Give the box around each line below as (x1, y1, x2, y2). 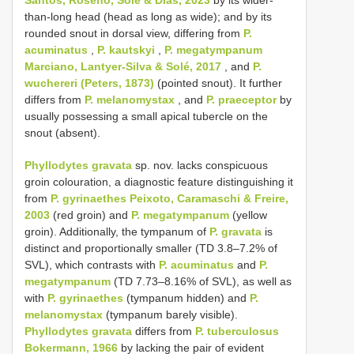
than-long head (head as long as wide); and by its (24, 9, 272, 23)
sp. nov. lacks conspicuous (132, 158, 268, 171)
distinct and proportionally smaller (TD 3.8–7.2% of (24, 241, 277, 254)
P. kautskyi (97, 43, 155, 56)
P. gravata (209, 224, 262, 238)
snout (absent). (24, 126, 100, 139)
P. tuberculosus (195, 324, 279, 337)
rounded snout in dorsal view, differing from (24, 26, 243, 40)
